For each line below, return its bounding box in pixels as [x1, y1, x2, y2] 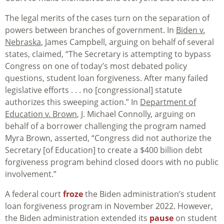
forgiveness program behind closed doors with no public [5, 156, 218, 168]
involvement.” [5, 168, 56, 180]
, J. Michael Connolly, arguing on [77, 108, 195, 120]
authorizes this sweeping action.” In [5, 96, 140, 108]
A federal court [5, 188, 63, 200]
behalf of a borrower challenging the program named [5, 120, 206, 132]
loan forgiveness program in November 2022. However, [5, 200, 213, 212]
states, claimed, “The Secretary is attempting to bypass [5, 48, 211, 60]
